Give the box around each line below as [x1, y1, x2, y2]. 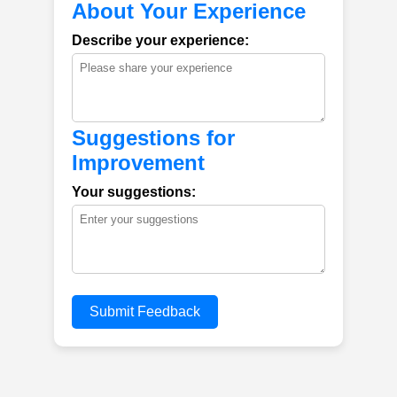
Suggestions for [71, 126, 235, 150]
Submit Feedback [89, 304, 200, 319]
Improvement [71, 151, 205, 175]
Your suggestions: [71, 184, 196, 199]
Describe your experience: [71, 33, 249, 48]
